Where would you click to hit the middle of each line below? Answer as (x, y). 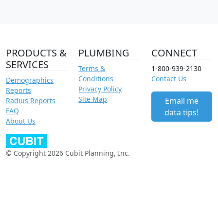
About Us (21, 121)
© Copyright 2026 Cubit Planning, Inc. (68, 153)
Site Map (93, 99)
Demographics (30, 80)
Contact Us (169, 79)
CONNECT (174, 53)
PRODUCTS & (36, 53)
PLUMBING (104, 53)
